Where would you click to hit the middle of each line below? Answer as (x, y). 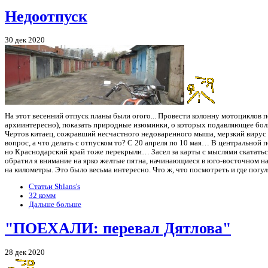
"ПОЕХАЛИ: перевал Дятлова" (118, 229)
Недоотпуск (46, 16)
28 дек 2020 (25, 252)
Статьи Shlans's (54, 187)
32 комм (42, 196)
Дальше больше (55, 205)
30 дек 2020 (25, 40)
